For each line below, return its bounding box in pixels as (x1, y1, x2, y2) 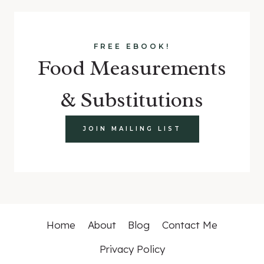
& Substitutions (61, 86, 203, 113)
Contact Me (161, 219, 217, 232)
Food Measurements (38, 54, 226, 81)
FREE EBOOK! (94, 42, 170, 51)
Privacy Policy (99, 243, 165, 256)
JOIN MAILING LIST (82, 125, 181, 133)
